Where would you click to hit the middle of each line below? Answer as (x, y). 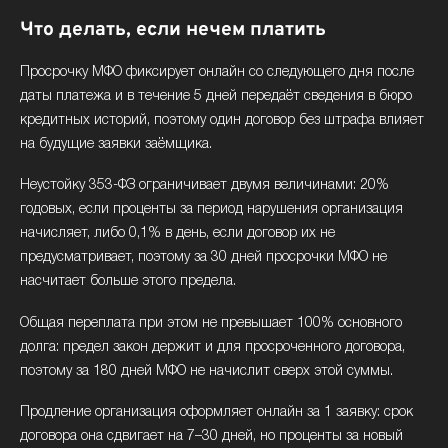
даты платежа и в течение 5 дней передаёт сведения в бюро (216, 96)
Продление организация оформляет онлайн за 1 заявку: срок (216, 413)
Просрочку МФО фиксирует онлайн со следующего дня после (217, 72)
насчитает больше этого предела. (128, 282)
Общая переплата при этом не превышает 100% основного (211, 323)
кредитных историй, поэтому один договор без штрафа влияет (222, 120)
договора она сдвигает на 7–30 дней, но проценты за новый (211, 437)
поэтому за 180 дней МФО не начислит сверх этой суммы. (206, 371)
